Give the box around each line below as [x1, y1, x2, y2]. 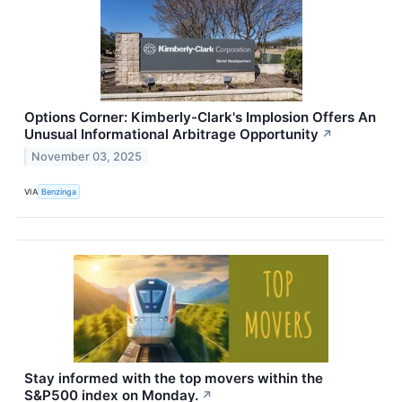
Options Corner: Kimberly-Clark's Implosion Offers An [24, 109, 376, 127]
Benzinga [41, 186, 77, 197]
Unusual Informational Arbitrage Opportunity [24, 126, 319, 144]
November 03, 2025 [31, 150, 143, 164]
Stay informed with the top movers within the [24, 369, 323, 387]
